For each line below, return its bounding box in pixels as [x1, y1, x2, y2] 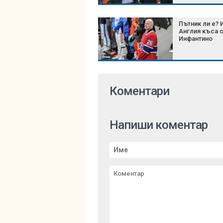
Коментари [110, 84, 169, 98]
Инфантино [179, 35, 213, 42]
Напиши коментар [110, 118, 208, 132]
